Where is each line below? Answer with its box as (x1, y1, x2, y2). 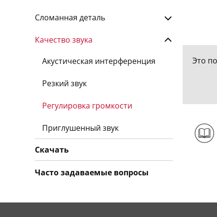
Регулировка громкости (42, 100, 132, 111)
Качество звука (35, 34, 93, 45)
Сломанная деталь (35, 12, 105, 23)
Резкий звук (42, 78, 87, 89)
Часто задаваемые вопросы (35, 167, 149, 178)
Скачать (35, 144, 69, 155)
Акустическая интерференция (42, 56, 155, 66)
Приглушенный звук (42, 123, 119, 133)
